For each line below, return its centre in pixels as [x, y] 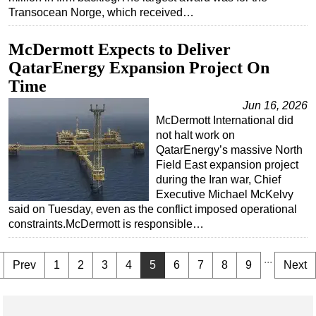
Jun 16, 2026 [275, 106]
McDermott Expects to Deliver [120, 50]
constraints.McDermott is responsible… [106, 224]
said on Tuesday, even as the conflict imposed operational [153, 209]
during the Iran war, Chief [218, 180]
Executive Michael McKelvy [225, 195]
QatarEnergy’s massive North [229, 150]
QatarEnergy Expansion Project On [139, 68]
